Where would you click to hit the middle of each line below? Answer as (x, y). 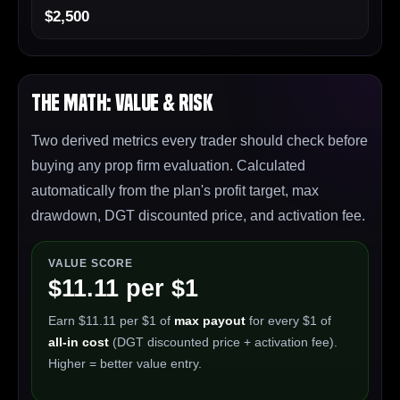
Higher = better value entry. (125, 364)
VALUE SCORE (91, 264)
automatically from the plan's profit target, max (175, 191)
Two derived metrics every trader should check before (200, 141)
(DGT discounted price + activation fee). (223, 342)
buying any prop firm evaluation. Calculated (168, 166)
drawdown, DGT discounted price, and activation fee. (198, 216)
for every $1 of (288, 321)
